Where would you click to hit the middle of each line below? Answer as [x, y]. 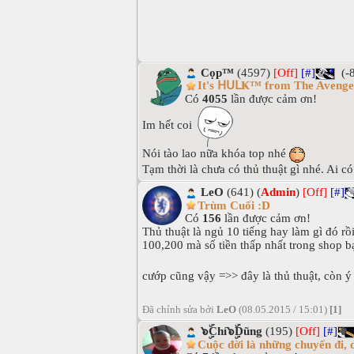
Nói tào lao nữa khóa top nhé [216, 154]
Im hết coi [169, 125]
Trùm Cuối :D [234, 205]
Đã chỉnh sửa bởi [179, 310]
